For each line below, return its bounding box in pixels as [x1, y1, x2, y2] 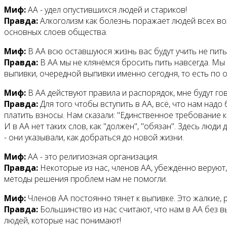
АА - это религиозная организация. [26, 151, 159, 163]
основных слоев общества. [4, 26, 107, 38]
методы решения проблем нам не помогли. [4, 173, 167, 185]
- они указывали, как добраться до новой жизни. [4, 132, 184, 143]
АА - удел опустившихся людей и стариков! [26, 4, 187, 16]
